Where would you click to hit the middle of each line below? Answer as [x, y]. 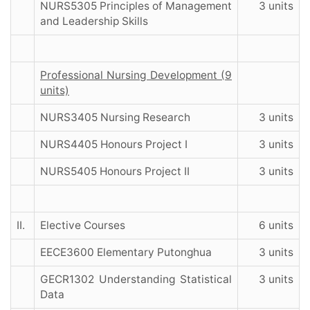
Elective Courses [83, 226]
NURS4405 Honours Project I [114, 145]
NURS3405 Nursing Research [115, 118]
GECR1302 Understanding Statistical [136, 280]
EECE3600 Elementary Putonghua [126, 253]
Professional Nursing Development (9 [136, 75]
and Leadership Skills [94, 21]
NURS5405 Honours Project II [115, 172]
